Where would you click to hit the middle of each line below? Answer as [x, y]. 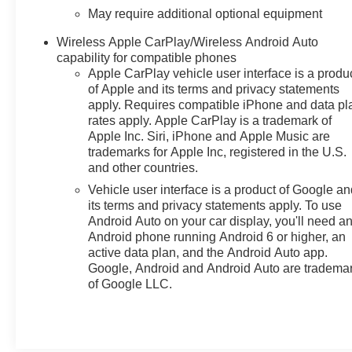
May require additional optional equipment [205, 13]
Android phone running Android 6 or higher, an [217, 236]
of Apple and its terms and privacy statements [214, 89]
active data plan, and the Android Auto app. [208, 252]
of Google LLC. [130, 284]
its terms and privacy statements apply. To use [215, 205]
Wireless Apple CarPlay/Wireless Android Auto [188, 42]
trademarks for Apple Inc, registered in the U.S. [218, 152]
